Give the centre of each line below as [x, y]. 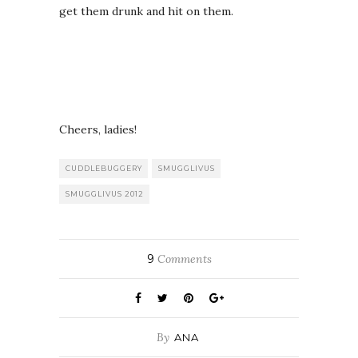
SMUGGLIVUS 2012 [105, 194]
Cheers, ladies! [98, 129]
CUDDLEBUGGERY [104, 168]
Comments [183, 259]
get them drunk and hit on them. [146, 11]
